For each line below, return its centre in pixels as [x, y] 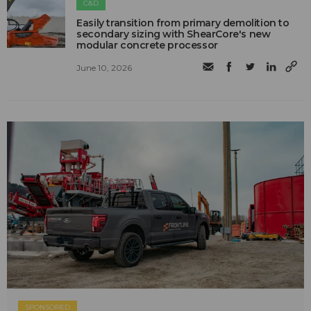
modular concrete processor [147, 45]
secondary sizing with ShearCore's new [174, 34]
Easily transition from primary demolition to [183, 23]
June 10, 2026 [104, 67]
